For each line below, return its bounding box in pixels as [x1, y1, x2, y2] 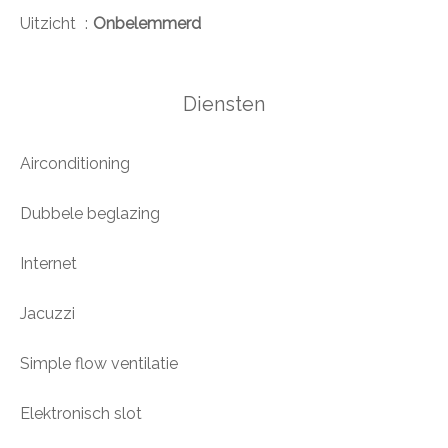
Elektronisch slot [20, 404, 142, 424]
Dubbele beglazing [20, 204, 160, 224]
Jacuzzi [20, 304, 75, 324]
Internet [20, 254, 77, 274]
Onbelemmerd [93, 14, 201, 34]
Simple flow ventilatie [20, 354, 178, 374]
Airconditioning [20, 154, 130, 174]
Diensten [183, 92, 265, 117]
